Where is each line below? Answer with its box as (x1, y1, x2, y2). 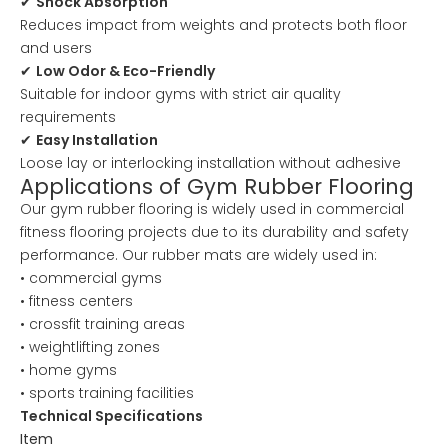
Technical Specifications (20, 405, 203, 426)
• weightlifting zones (20, 336, 160, 357)
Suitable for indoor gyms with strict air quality (20, 83, 341, 104)
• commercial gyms (20, 267, 162, 288)
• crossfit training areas (20, 313, 185, 334)
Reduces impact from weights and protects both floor (20, 14, 407, 35)
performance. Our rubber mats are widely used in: (20, 244, 377, 265)
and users (20, 37, 92, 58)
